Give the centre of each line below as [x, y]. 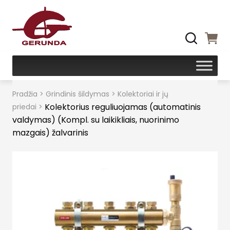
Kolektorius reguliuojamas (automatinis [123, 107]
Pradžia [25, 94]
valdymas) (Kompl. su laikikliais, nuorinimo [96, 120]
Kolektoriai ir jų [143, 94]
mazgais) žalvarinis [50, 133]
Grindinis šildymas [78, 94]
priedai [24, 107]
